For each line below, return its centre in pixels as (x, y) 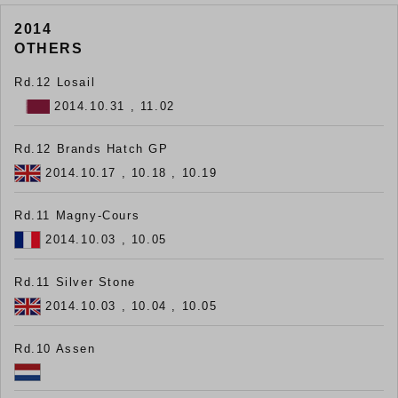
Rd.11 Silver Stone (75, 283)
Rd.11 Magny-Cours (77, 216)
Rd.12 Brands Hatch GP (92, 149)
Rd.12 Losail (55, 83)
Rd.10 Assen (55, 349)
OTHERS (49, 49)
